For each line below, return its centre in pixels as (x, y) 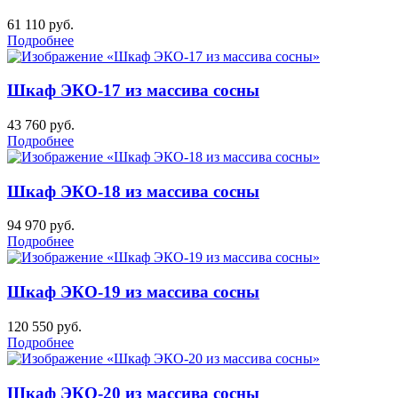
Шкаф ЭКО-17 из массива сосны (133, 91)
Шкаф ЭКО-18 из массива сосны (133, 191)
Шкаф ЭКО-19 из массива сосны (133, 292)
